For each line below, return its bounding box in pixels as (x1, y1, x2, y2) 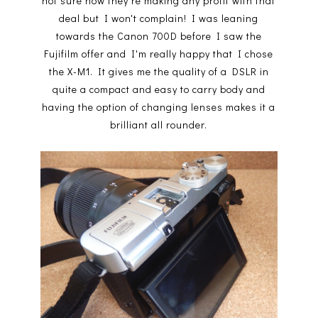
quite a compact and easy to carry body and (52, 82, 265, 96)
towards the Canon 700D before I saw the (55, 28, 262, 43)
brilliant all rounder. (110, 117, 208, 131)
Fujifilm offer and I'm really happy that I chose (44, 46, 274, 60)
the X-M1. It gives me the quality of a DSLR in (48, 64, 269, 78)
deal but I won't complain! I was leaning (59, 11, 259, 25)
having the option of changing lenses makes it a (42, 99, 276, 114)
